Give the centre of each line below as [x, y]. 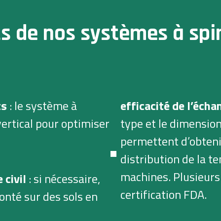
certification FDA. [164, 195]
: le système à [43, 106]
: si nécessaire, [64, 179]
